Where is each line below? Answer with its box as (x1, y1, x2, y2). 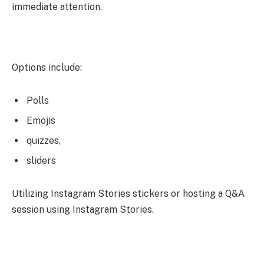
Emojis (27, 115, 55, 127)
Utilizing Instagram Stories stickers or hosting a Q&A (12, 187, 245, 199)
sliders (27, 155, 56, 167)
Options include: (12, 62, 82, 74)
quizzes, (27, 135, 61, 147)
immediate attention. (12, 1, 102, 13)
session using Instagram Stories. (12, 203, 154, 215)
